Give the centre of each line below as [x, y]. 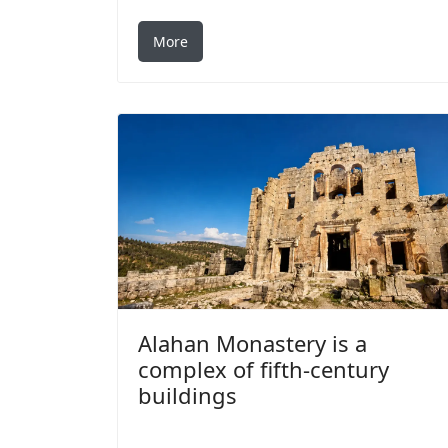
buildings [187, 395]
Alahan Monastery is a [252, 343]
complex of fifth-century [263, 369]
